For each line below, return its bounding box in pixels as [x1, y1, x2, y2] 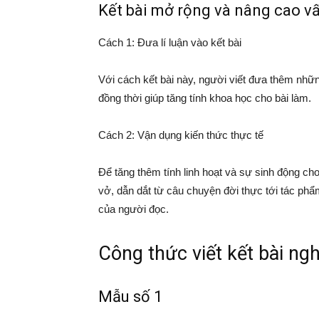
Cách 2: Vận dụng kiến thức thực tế [98, 129, 263, 142]
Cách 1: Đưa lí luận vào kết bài [98, 36, 241, 49]
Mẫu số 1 [98, 288, 162, 306]
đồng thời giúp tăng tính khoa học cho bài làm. [98, 92, 311, 105]
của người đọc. [98, 203, 169, 216]
